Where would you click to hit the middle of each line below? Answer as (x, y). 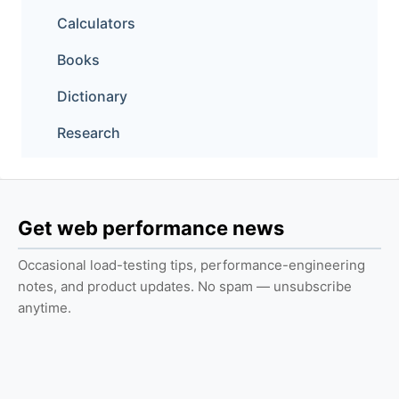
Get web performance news (151, 228)
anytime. (45, 308)
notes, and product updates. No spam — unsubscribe (185, 286)
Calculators (96, 23)
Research (89, 133)
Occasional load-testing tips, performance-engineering (191, 265)
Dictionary (92, 96)
